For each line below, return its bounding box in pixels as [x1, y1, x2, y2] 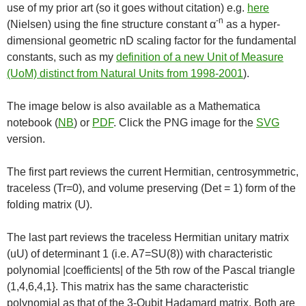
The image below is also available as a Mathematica [7, 100, 260, 112]
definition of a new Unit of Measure [116, 51, 283, 63]
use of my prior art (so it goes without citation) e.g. [7, 1, 247, 14]
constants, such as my [7, 51, 116, 63]
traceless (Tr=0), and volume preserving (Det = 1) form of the [7, 182, 296, 194]
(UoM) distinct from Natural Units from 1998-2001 [7, 67, 243, 79]
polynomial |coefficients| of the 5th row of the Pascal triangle [7, 264, 295, 276]
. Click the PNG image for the [113, 116, 256, 128]
